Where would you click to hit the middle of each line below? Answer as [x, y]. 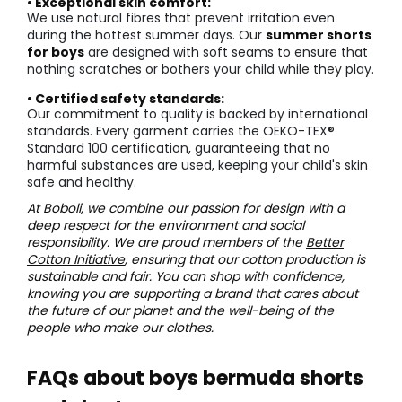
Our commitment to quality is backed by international [197, 114]
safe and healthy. [82, 183]
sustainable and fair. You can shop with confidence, [186, 277]
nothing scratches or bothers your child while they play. [201, 70]
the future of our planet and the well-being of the [180, 311]
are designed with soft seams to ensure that [226, 52]
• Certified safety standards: [126, 99]
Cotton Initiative [76, 260]
